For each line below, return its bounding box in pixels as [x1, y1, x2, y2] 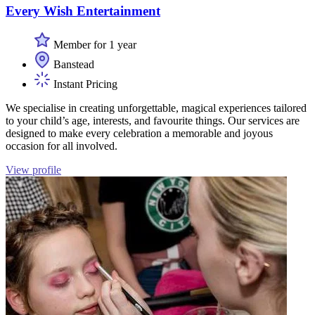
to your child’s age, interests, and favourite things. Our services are [6, 115, 300, 127]
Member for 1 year [51, 39, 136, 51]
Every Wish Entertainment [6, 3, 160, 18]
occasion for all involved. [6, 140, 117, 153]
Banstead [51, 58, 94, 71]
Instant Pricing [51, 78, 117, 91]
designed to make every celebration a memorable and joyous [6, 127, 273, 140]
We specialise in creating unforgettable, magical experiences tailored [6, 102, 307, 115]
